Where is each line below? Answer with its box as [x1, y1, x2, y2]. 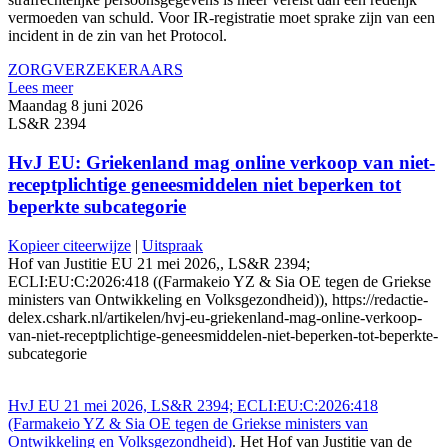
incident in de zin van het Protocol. [8, 27, 227, 45]
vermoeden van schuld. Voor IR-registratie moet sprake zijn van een [8, 9, 435, 27]
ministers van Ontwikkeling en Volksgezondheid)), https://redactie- [8, 290, 428, 308]
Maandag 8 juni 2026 [8, 97, 143, 115]
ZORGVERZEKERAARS [8, 61, 183, 79]
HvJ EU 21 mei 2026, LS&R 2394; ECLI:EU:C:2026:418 [8, 396, 378, 414]
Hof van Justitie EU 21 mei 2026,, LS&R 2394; [8, 254, 310, 272]
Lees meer [8, 79, 73, 97]
